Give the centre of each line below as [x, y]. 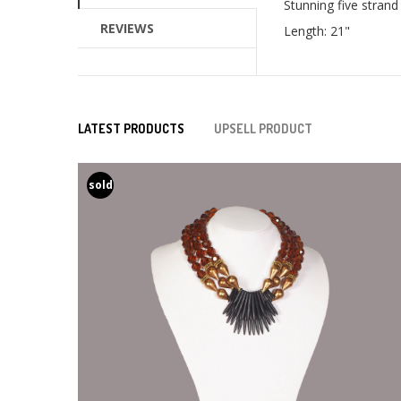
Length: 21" [317, 31]
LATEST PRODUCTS [131, 129]
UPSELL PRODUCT [263, 129]
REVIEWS [127, 29]
